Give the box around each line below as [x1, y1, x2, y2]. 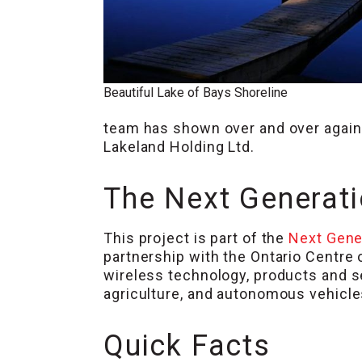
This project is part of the [103, 229, 289, 247]
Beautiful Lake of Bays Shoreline [103, 85, 288, 101]
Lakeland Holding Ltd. [103, 138, 255, 156]
